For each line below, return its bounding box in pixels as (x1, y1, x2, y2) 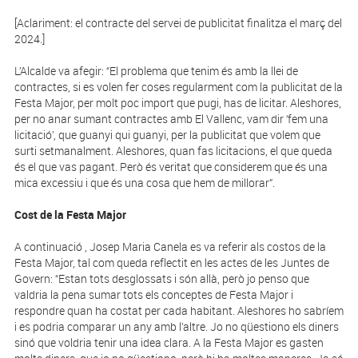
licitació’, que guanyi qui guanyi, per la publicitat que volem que (14, 127, 320, 143)
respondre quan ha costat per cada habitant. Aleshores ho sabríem (14, 303, 344, 319)
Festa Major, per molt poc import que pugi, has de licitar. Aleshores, (14, 95, 341, 111)
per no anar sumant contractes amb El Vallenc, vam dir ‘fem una (14, 111, 328, 127)
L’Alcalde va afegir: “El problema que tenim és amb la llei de (14, 63, 298, 79)
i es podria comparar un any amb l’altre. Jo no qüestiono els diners (14, 319, 339, 335)
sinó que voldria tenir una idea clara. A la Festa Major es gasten (14, 335, 324, 351)
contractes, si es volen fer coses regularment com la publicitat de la (14, 79, 343, 95)
